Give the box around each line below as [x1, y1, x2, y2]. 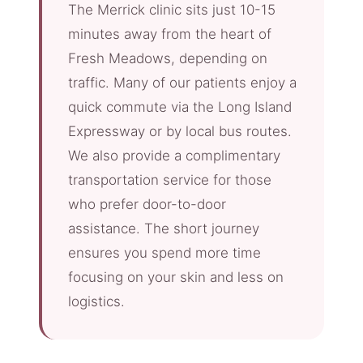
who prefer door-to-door [68, 195, 226, 212]
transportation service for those [68, 171, 271, 188]
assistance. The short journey [68, 220, 259, 237]
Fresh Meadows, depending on [68, 49, 267, 66]
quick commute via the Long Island [68, 98, 292, 115]
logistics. [68, 293, 125, 310]
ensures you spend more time [68, 244, 261, 261]
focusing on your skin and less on [68, 268, 284, 285]
